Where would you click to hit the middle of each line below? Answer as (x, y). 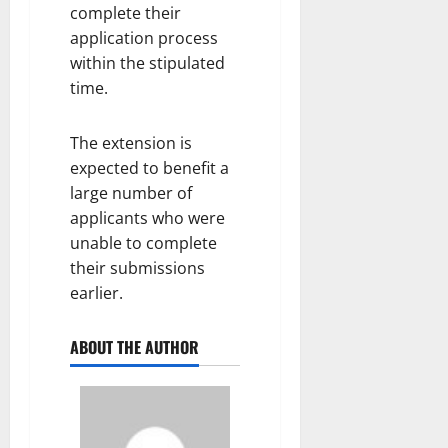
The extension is (131, 142)
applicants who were (147, 217)
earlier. (96, 292)
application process (144, 37)
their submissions (137, 267)
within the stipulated (147, 62)
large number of (131, 192)
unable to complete (143, 242)
